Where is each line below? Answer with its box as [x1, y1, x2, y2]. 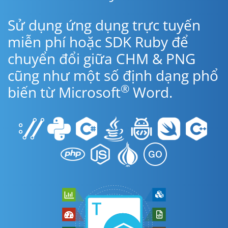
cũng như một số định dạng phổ [8, 66, 218, 85]
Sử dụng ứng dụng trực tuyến [8, 15, 201, 35]
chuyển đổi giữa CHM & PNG [8, 49, 195, 68]
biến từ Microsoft [8, 82, 121, 102]
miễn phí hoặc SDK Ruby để [8, 32, 188, 51]
